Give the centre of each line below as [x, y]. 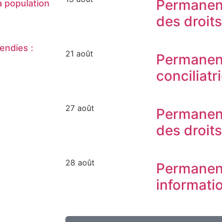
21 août [79, 53]
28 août [80, 162]
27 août [80, 108]
